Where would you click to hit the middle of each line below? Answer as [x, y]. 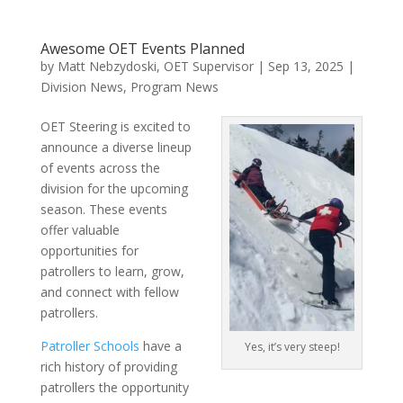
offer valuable [80, 229]
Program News [174, 86]
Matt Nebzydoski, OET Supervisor [155, 66]
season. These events [103, 209]
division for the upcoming [114, 188]
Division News [81, 86]
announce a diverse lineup [116, 147]
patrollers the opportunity [114, 387]
